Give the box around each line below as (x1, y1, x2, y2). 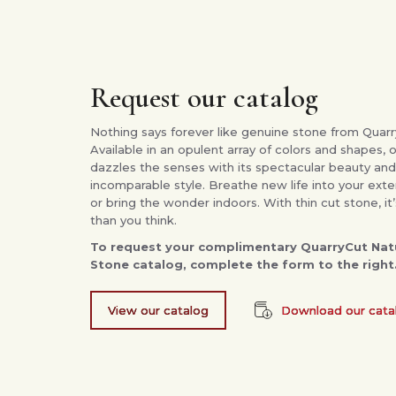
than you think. (90, 213, 177, 228)
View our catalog (108, 303, 209, 318)
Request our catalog (90, 80, 318, 116)
